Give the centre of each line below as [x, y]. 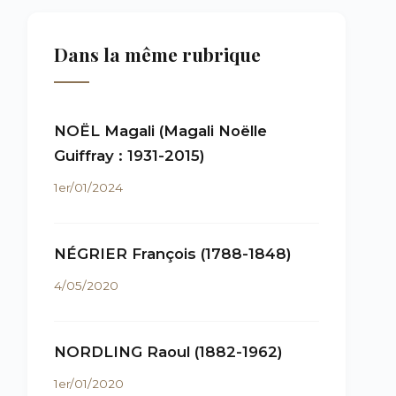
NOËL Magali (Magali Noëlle [160, 131]
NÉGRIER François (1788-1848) [173, 254]
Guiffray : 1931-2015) [129, 156]
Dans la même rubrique [157, 54]
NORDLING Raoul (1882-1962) [168, 352]
